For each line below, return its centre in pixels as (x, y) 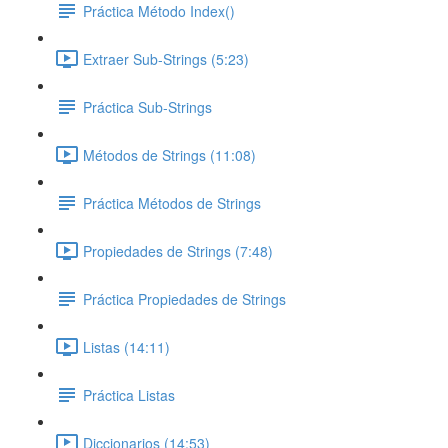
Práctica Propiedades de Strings (184, 298)
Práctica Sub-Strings (147, 106)
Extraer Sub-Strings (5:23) (166, 58)
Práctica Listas (129, 394)
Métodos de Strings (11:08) (169, 154)
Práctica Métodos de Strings (172, 202)
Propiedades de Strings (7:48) (178, 250)
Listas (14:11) (126, 346)
